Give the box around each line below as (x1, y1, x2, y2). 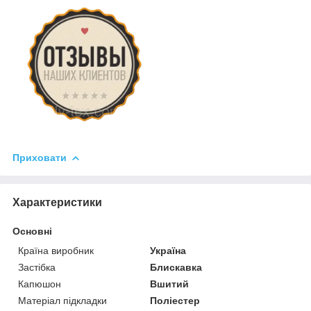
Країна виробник (18, 245, 94, 257)
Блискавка (150, 262, 203, 274)
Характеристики (12, 196, 102, 209)
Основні (12, 226, 52, 237)
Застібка (18, 262, 56, 274)
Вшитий (150, 278, 190, 290)
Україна (150, 245, 187, 257)
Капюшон (18, 278, 61, 290)
